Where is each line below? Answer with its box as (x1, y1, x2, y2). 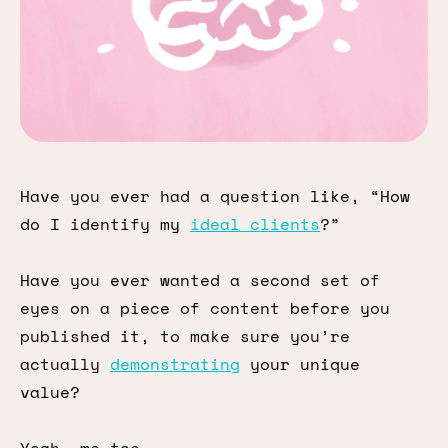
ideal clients (190, 212, 320, 236)
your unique (240, 352, 360, 376)
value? (20, 380, 80, 404)
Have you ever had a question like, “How (20, 184, 410, 208)
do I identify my (20, 212, 190, 236)
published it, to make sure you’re (20, 324, 350, 348)
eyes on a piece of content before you (20, 296, 390, 320)
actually (20, 352, 110, 376)
